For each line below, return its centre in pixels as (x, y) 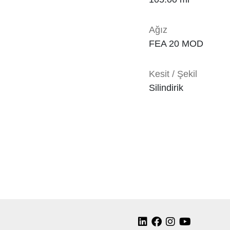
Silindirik (166, 88)
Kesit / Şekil (173, 74)
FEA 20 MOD (176, 44)
